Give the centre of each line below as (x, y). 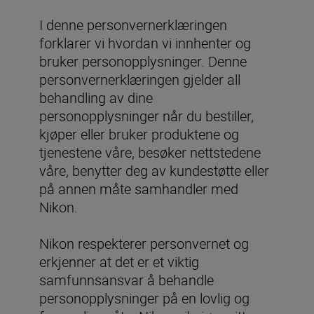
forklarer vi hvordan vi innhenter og (145, 43)
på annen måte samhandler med (139, 189)
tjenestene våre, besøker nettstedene (150, 152)
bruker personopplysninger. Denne (143, 61)
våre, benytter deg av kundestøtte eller (154, 171)
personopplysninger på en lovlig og (144, 298)
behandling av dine (96, 98)
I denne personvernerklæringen (133, 25)
